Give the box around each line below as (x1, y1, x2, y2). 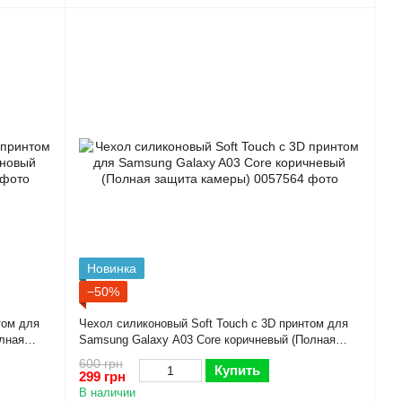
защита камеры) (79, 349, 166, 363)
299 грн (79, 368, 126, 384)
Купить (214, 362, 260, 378)
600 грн (79, 355, 123, 371)
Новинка (87, 261, 136, 276)
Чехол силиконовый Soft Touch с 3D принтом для (79, 317, 348, 331)
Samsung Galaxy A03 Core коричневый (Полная (79, 333, 336, 347)
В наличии (79, 385, 135, 399)
